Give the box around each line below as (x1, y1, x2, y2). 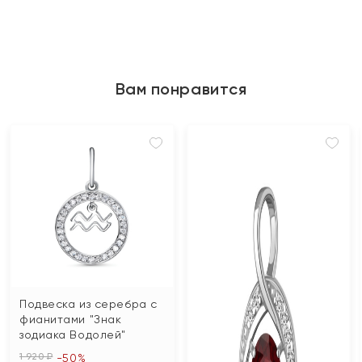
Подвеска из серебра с (19, 297, 158, 310)
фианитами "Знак (19, 312, 122, 326)
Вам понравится (115, 79, 247, 99)
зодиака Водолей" (19, 327, 126, 341)
